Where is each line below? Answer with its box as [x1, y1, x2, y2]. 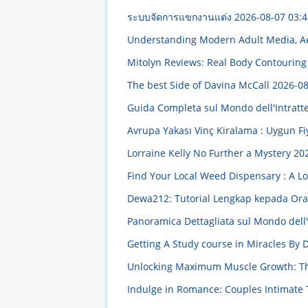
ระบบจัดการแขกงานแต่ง [126, 10, 234, 24]
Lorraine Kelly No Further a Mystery [126, 146, 294, 160]
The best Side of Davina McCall [126, 78, 272, 92]
